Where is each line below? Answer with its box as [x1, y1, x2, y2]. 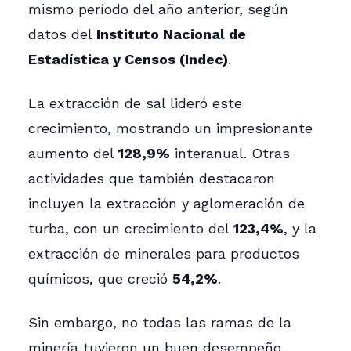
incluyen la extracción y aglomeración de [28, 194, 305, 212]
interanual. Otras [170, 144, 290, 161]
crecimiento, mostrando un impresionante [28, 119, 313, 136]
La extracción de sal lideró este [28, 94, 242, 111]
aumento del [28, 144, 118, 161]
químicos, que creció [28, 270, 172, 287]
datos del [28, 25, 96, 42]
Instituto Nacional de [96, 25, 246, 42]
